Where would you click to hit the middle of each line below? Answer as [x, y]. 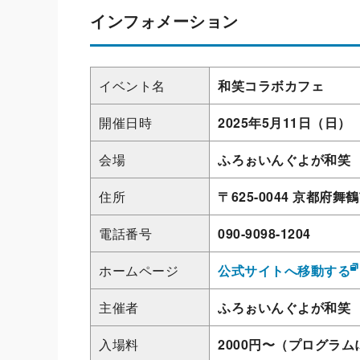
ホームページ [139, 270]
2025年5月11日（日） [284, 123]
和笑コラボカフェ [271, 86]
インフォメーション [164, 20]
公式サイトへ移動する [284, 270]
